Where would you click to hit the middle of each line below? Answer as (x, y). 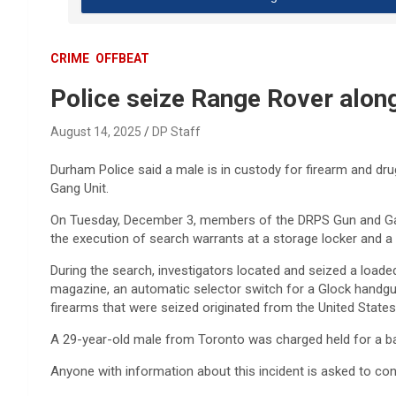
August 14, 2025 (96, 131)
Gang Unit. (80, 188)
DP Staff (176, 131)
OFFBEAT (122, 58)
